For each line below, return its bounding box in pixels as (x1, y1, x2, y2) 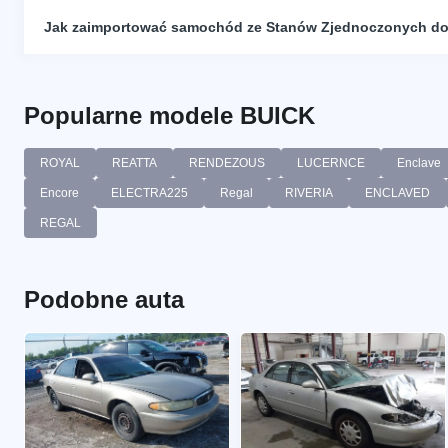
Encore (40, 185, 79, 200)
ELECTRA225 (111, 185, 188, 200)
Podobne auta (24, 285, 184, 313)
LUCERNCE (297, 155, 365, 170)
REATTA (112, 155, 157, 170)
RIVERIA (285, 185, 333, 200)
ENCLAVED (365, 185, 430, 200)
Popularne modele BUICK (24, 101, 315, 129)
